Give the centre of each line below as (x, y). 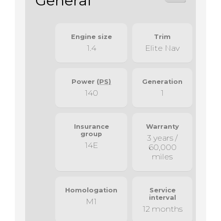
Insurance (91, 126)
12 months (162, 209)
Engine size (91, 37)
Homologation (91, 190)
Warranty (162, 126)
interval (162, 197)
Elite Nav (162, 48)
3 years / (162, 138)
